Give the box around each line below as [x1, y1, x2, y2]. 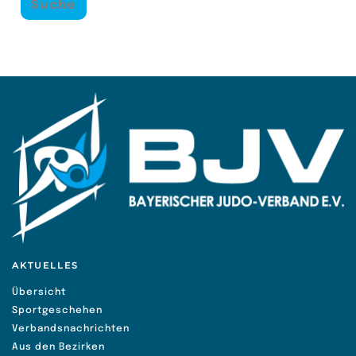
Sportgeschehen [12, 305, 103, 315]
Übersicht [12, 287, 66, 297]
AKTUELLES [12, 259, 79, 271]
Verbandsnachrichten [12, 323, 130, 334]
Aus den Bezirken [12, 342, 105, 352]
